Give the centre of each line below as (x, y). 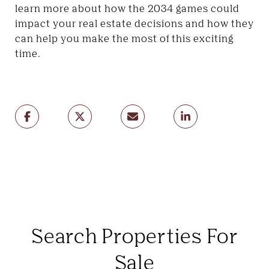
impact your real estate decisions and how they (134, 23)
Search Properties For (134, 235)
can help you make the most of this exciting (124, 38)
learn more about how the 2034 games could (127, 8)
